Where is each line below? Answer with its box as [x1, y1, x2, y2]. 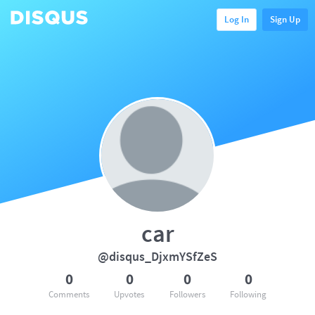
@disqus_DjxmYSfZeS [98, 248, 217, 264]
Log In [224, 13, 249, 25]
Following [229, 288, 266, 300]
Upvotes [114, 288, 145, 300]
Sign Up [270, 13, 300, 25]
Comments [49, 288, 89, 300]
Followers [169, 288, 205, 300]
